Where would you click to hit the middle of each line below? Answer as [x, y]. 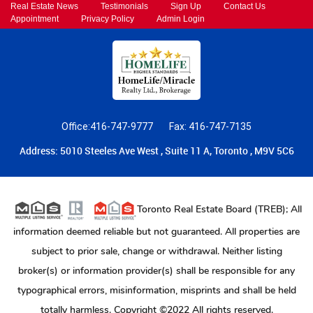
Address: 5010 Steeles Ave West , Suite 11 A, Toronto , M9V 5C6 [156, 151]
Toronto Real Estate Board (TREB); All [219, 210]
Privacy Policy [108, 19]
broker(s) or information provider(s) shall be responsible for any [156, 271]
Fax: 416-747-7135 [210, 127]
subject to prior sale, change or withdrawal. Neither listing [156, 252]
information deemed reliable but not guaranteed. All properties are [156, 232]
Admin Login [181, 19]
